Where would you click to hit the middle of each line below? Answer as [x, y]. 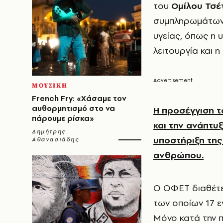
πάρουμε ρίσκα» [63, 118]
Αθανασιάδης [56, 139]
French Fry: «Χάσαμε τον [79, 98]
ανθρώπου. [178, 155]
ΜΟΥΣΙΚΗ [50, 86]
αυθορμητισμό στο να [73, 108]
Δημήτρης [49, 131]
